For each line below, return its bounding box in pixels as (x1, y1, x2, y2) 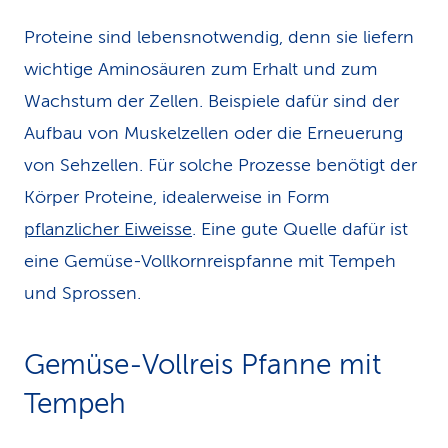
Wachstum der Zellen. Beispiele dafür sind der (24, 91, 399, 111)
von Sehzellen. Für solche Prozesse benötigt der (24, 155, 417, 175)
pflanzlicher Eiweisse (24, 219, 192, 239)
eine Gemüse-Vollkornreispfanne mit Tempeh (24, 251, 396, 271)
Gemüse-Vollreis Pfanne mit (24, 349, 381, 380)
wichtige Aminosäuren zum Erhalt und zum (24, 59, 377, 79)
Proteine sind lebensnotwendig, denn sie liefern (24, 27, 414, 47)
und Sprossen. (24, 283, 141, 303)
